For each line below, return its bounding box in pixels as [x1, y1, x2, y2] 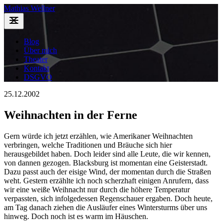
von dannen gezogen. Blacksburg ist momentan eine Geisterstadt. [4, 158, 208, 167]
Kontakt [24, 64, 49, 72]
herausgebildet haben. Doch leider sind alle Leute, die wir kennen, [4, 149, 211, 158]
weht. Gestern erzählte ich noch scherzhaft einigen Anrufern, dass [4, 176, 209, 185]
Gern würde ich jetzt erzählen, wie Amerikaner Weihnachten [4, 131, 193, 140]
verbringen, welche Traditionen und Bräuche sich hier [4, 140, 172, 149]
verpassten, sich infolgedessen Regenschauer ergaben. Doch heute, [4, 194, 213, 203]
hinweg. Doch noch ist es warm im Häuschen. [4, 212, 148, 221]
